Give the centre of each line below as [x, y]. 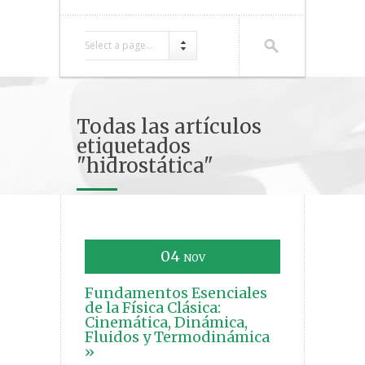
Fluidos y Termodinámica [177, 337]
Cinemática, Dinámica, [166, 323]
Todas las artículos [169, 127]
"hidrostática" [145, 166]
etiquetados [134, 147]
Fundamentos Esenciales [176, 293]
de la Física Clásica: [153, 308]
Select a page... [119, 46]
